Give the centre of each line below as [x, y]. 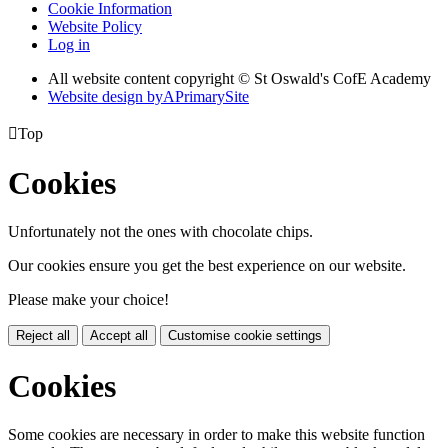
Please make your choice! [88, 300]
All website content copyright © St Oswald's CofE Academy [239, 78]
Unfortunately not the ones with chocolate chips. [160, 232]
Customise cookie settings [245, 336]
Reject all [43, 336]
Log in [69, 44]
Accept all [119, 336]
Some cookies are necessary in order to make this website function [216, 435]
